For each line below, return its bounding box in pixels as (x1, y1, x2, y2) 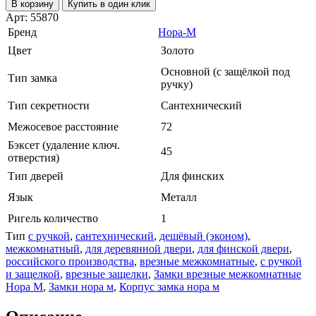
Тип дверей (8, 169, 63, 182)
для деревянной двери (85, 242, 192, 255)
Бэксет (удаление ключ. (8, 138, 120, 151)
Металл (161, 190, 197, 203)
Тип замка (8, 71, 57, 84)
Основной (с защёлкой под (161, 65, 290, 78)
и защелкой (6, 267, 60, 280)
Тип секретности (8, 99, 90, 111)
